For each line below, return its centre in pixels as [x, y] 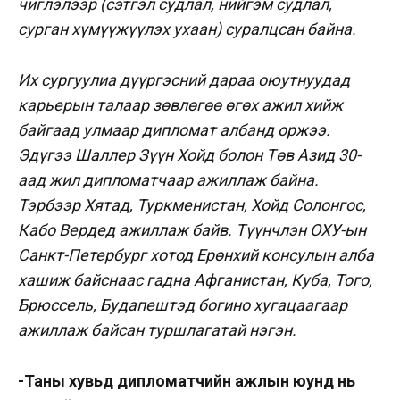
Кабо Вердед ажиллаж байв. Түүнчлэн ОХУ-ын [192, 229]
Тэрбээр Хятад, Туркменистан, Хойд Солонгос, [192, 204]
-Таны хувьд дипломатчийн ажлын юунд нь [187, 380]
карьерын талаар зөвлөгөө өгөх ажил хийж [180, 104]
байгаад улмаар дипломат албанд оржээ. [174, 129]
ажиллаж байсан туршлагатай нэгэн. [157, 329]
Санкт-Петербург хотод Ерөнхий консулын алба [196, 254]
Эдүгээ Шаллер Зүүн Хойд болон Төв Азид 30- [189, 154]
